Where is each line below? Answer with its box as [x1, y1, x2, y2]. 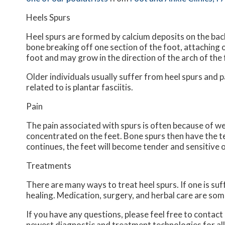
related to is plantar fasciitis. [26, 82, 133, 93]
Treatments [26, 160, 71, 171]
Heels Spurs [26, 12, 70, 23]
